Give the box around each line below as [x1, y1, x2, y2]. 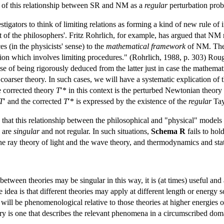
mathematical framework [106, 41, 185, 50]
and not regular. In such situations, [39, 126, 151, 135]
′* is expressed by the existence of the [68, 96, 188, 105]
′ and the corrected [3, 96, 63, 105]
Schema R [151, 126, 185, 135]
